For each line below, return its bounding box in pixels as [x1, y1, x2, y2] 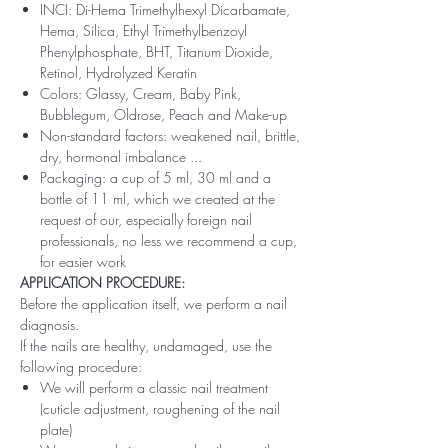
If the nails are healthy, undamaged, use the [20, 335, 272, 355]
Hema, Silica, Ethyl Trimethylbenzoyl [40, 20, 247, 40]
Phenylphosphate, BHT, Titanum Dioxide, [40, 41, 273, 61]
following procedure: [20, 356, 142, 376]
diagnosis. [20, 314, 79, 334]
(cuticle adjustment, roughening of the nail [40, 398, 280, 418]
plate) [40, 419, 72, 439]
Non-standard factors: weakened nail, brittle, [40, 125, 300, 145]
